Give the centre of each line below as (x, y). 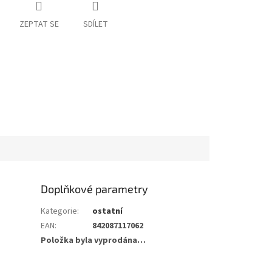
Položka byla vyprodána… (93, 240)
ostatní (108, 211)
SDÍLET (95, 25)
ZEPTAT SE (39, 25)
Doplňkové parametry (95, 189)
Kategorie (59, 211)
